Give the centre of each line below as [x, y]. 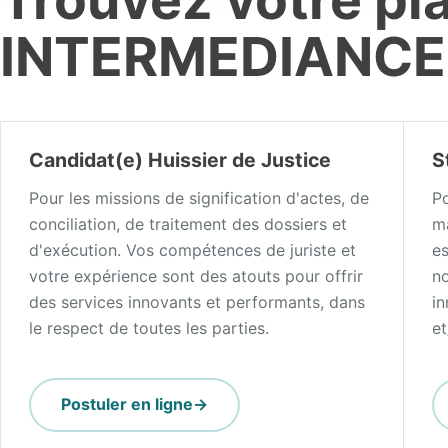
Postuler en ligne [127, 404]
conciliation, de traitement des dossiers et [188, 223]
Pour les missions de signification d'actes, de [199, 197]
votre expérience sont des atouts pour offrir [196, 275]
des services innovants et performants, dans [197, 301]
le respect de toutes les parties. [149, 327]
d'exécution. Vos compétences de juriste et [192, 249]
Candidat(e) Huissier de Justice [180, 159]
